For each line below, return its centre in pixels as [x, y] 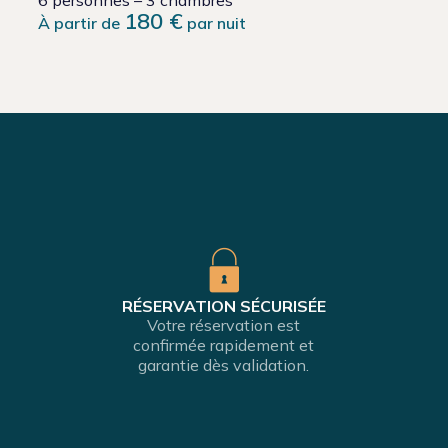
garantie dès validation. [224, 365]
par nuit [215, 23]
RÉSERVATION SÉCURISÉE [223, 306]
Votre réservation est [224, 325]
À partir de [81, 23]
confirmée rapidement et [224, 345]
